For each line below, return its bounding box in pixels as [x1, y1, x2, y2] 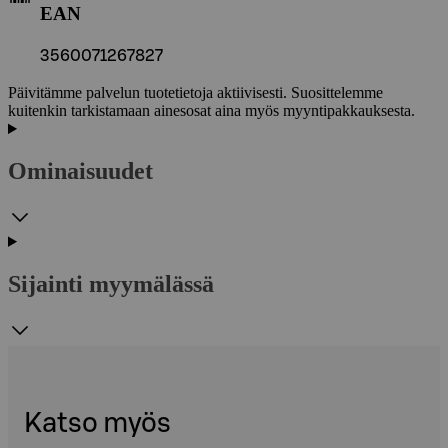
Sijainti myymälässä [8, 270, 214, 297]
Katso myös [24, 410, 171, 438]
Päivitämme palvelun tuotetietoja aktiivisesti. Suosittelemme [8, 84, 383, 102]
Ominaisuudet [8, 158, 153, 185]
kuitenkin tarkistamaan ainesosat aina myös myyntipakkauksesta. [8, 102, 415, 120]
